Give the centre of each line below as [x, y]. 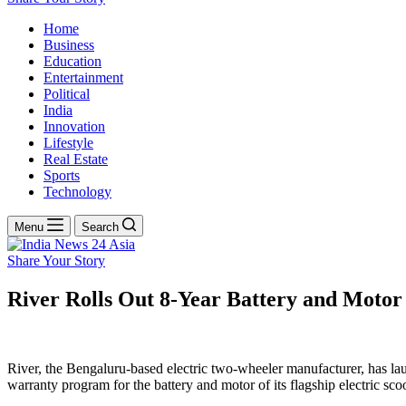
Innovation [74, 126]
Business [69, 45]
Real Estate [76, 159]
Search [100, 227]
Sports [62, 175]
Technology [77, 192]
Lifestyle [68, 143]
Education [72, 61]
